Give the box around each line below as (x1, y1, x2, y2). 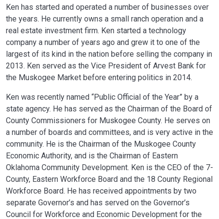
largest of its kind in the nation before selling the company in (6, 49, 212, 59)
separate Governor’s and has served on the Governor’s (6, 198, 190, 207)
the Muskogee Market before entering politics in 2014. (6, 73, 192, 82)
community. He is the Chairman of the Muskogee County (6, 139, 196, 149)
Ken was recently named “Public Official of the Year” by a (6, 92, 198, 102)
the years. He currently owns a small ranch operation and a (6, 14, 203, 23)
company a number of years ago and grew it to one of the (6, 38, 200, 47)
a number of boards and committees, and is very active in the (6, 128, 213, 137)
